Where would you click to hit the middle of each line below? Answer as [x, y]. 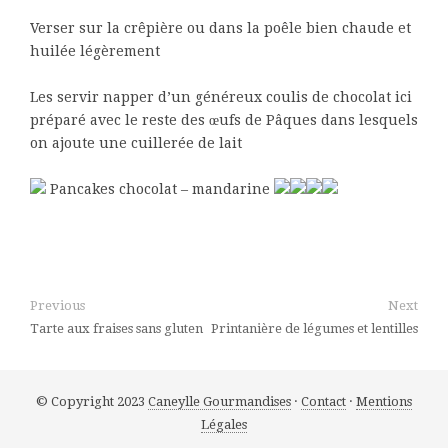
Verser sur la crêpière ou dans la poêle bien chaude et [220, 28]
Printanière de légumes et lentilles [314, 328]
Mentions [384, 401]
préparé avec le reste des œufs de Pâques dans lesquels [224, 120]
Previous [57, 305]
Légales [224, 424]
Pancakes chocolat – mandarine [160, 189]
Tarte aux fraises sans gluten [116, 328]
